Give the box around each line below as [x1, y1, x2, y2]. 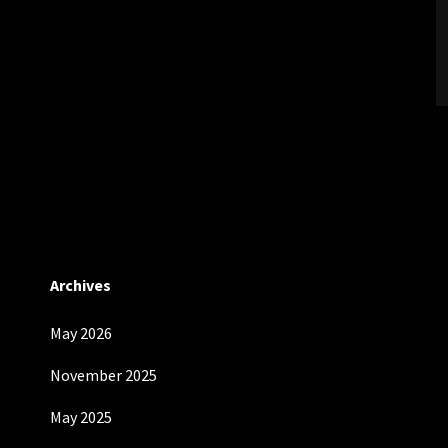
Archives [50, 275, 111, 295]
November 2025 [50, 365, 157, 385]
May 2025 [50, 407, 112, 427]
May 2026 [50, 323, 112, 343]
